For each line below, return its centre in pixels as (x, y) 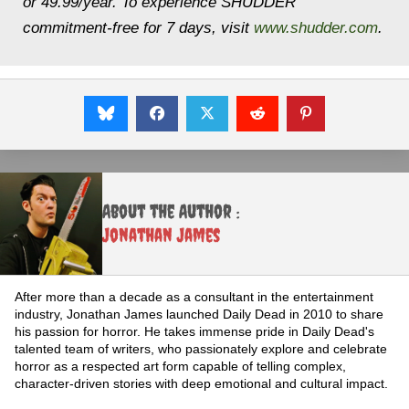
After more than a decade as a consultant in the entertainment (194, 296)
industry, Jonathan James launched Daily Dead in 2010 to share (199, 314)
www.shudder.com (316, 27)
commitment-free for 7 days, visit (138, 27)
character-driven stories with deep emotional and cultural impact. (201, 383)
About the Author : (171, 211)
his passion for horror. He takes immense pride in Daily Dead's (194, 331)
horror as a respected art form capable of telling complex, (180, 366)
